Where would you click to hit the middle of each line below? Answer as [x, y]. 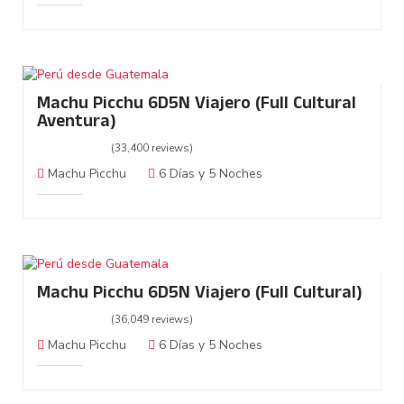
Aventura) [77, 124]
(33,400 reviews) [152, 148]
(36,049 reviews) [152, 320]
